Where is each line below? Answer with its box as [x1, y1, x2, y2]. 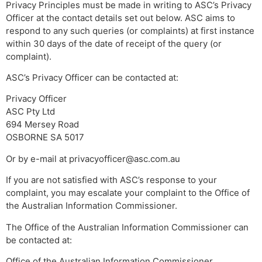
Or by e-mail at [6, 153, 69, 164]
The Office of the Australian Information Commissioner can [6, 221, 249, 233]
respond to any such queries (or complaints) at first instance [6, 25, 254, 36]
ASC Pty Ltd [6, 106, 55, 118]
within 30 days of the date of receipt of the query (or [6, 37, 222, 49]
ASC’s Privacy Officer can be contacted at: [6, 72, 178, 84]
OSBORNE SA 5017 [6, 132, 84, 143]
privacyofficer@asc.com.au [69, 153, 180, 164]
